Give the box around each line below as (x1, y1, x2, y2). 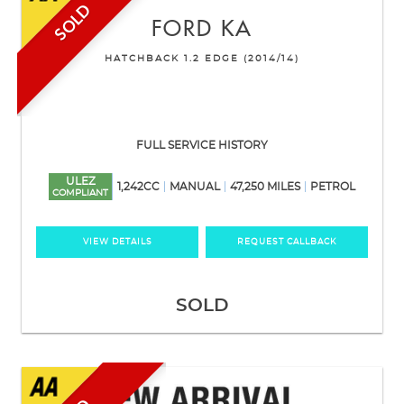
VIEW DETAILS (82, 237, 152, 246)
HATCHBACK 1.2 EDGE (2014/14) (105, 53, 299, 63)
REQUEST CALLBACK (237, 237, 336, 246)
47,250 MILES (230, 180, 300, 192)
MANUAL (170, 180, 220, 192)
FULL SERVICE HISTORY (136, 139, 268, 151)
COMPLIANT (52, 188, 108, 197)
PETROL (310, 180, 355, 192)
